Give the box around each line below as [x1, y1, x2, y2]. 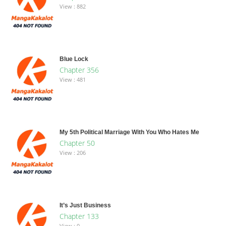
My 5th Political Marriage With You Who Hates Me [59, 128, 199, 136]
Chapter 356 [59, 65, 99, 75]
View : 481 [59, 75, 86, 83]
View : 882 [59, 2, 86, 10]
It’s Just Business [59, 201, 111, 209]
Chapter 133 [59, 211, 99, 221]
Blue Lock [59, 55, 88, 63]
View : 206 [59, 148, 86, 156]
